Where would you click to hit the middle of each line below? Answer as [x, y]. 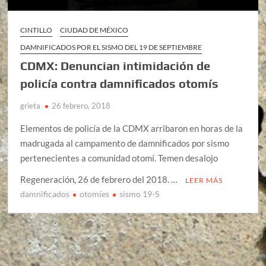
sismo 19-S [140, 194]
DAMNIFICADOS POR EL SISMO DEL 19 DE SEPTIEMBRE [111, 47]
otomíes [95, 194]
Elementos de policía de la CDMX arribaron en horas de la [132, 129]
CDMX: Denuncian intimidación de [115, 66]
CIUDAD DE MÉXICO [94, 30]
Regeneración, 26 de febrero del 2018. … [100, 180]
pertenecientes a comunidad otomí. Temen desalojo [119, 158]
